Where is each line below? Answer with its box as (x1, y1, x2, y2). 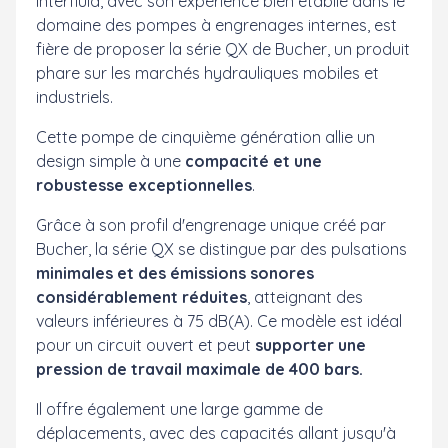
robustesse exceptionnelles (36, 174, 252, 195)
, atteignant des (247, 286, 363, 307)
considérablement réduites (36, 286, 247, 307)
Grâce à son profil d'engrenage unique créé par (36, 214, 386, 235)
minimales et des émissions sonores (36, 262, 314, 283)
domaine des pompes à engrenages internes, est (36, 14, 397, 35)
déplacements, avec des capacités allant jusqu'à (36, 422, 396, 443)
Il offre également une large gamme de (36, 398, 323, 419)
